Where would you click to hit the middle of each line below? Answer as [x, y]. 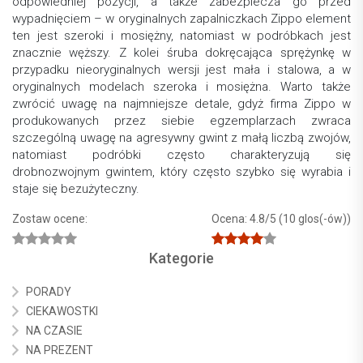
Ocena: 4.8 [238, 219]
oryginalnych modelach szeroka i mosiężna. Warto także [181, 87]
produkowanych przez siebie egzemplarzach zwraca [181, 121]
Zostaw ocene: [50, 219]
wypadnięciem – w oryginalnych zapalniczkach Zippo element [181, 19]
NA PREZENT [60, 350]
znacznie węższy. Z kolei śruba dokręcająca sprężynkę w [181, 53]
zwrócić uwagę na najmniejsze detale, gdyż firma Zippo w [181, 104]
